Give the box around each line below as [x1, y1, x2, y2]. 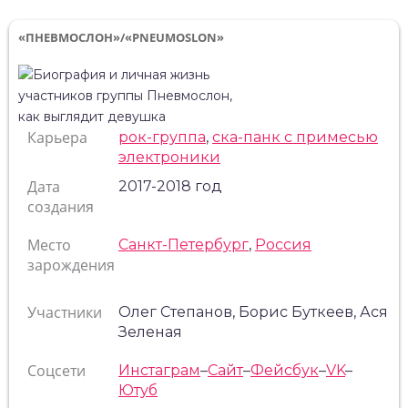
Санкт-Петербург [118, 236, 249, 253]
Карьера [27, 127, 87, 148]
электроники [118, 148, 220, 166]
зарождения [27, 255, 115, 275]
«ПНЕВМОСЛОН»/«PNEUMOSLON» [18, 29, 224, 46]
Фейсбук [250, 362, 319, 379]
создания [27, 197, 94, 217]
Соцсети [27, 361, 86, 381]
